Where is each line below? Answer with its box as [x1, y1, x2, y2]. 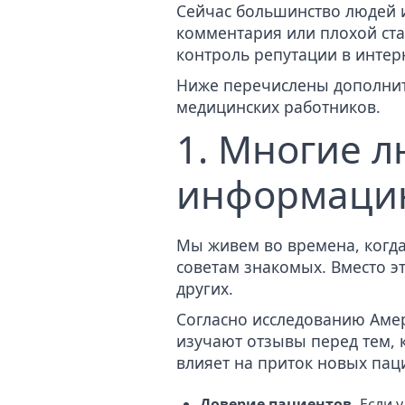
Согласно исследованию [176, 307, 370, 330]
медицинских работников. [176, 96, 381, 118]
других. [176, 277, 233, 299]
